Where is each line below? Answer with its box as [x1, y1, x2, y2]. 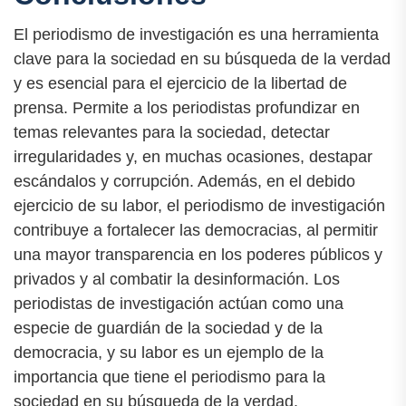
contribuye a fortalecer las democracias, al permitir [14, 220, 378, 239]
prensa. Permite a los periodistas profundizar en [14, 98, 360, 117]
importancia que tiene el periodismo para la [14, 367, 325, 386]
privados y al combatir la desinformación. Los [14, 269, 340, 288]
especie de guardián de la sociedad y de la [14, 318, 323, 337]
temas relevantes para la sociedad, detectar [14, 122, 330, 141]
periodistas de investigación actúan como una [14, 294, 343, 313]
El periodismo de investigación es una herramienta [14, 24, 379, 43]
